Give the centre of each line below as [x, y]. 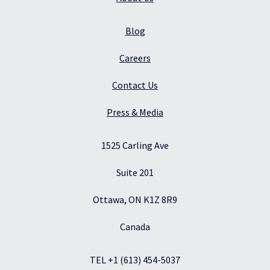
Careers [135, 58]
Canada [135, 226]
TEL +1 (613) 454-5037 [135, 259]
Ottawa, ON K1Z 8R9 [135, 199]
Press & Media [135, 112]
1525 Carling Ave [135, 145]
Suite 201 [135, 172]
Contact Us [135, 85]
